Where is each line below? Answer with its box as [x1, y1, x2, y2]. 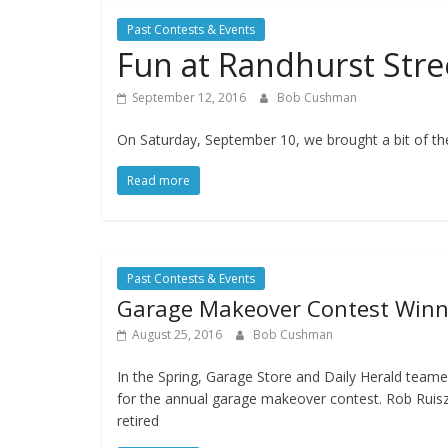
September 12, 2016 [132, 89, 246, 107]
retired [117, 411, 159, 431]
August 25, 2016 [132, 326, 222, 344]
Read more [127, 172, 190, 190]
